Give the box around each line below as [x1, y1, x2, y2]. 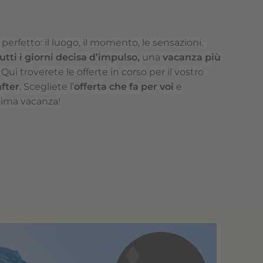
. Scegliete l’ [19, 81, 75, 92]
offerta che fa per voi [74, 81, 177, 92]
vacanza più [163, 52, 221, 63]
